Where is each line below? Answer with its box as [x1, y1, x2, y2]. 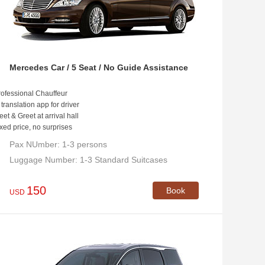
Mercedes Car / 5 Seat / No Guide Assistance [9, 63, 188, 72]
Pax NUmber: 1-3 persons [9, 140, 107, 149]
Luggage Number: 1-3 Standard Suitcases [9, 155, 167, 164]
